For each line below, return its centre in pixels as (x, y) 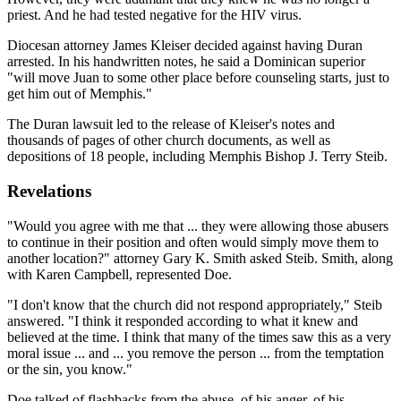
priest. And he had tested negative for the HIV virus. (154, 15)
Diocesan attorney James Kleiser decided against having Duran (185, 46)
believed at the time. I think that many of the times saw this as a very (199, 337)
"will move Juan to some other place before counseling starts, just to (198, 78)
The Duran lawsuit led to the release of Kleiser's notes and (171, 124)
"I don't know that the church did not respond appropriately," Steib (195, 304)
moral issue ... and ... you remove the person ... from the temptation (196, 353)
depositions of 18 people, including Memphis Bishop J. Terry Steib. (197, 157)
